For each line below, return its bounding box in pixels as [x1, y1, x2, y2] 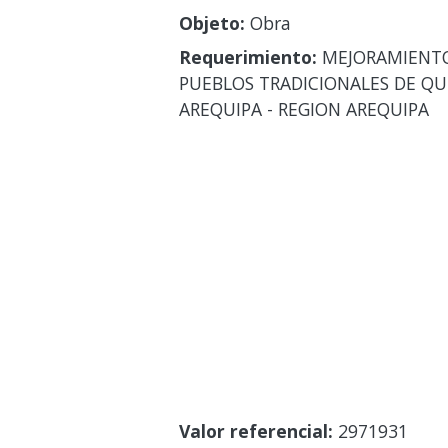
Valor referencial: [178, 418, 333, 443]
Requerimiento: [178, 44, 317, 69]
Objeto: [178, 10, 245, 35]
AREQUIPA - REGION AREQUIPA [178, 96, 429, 121]
